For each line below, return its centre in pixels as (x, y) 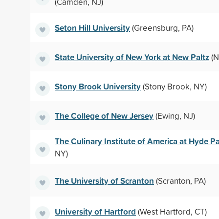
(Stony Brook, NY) (174, 86)
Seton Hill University (92, 27)
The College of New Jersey (104, 115)
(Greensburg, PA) (162, 27)
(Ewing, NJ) (174, 115)
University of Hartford (95, 211)
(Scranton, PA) (180, 180)
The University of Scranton (104, 180)
